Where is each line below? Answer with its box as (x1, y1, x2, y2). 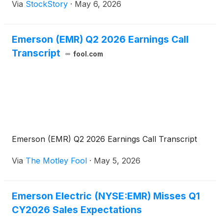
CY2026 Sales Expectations (12, 204, 142, 216)
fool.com (73, 50, 103, 58)
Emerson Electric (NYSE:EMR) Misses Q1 (12, 190, 200, 202)
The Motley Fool (26, 156, 87, 166)
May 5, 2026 (94, 156, 140, 166)
